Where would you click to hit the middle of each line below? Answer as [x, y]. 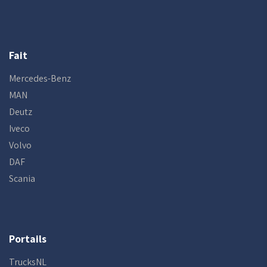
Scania [22, 178]
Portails [28, 239]
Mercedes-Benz [40, 78]
